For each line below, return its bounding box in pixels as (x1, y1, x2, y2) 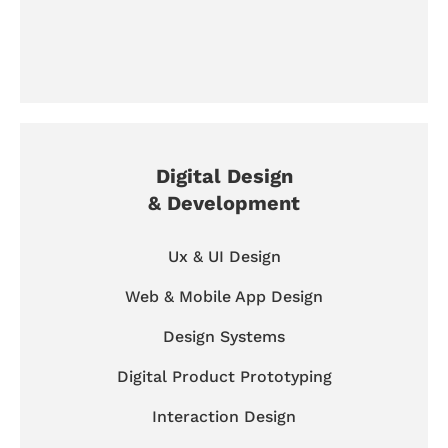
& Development (148, 190, 300, 215)
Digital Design (155, 163, 293, 188)
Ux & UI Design (167, 246, 281, 266)
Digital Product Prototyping (116, 366, 332, 386)
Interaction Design (152, 406, 296, 426)
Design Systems (163, 326, 285, 346)
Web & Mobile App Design (125, 286, 323, 306)
